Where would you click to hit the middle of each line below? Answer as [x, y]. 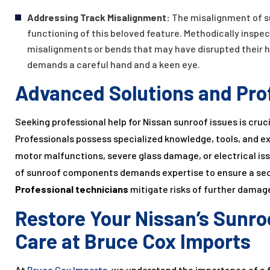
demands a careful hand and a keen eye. [114, 64]
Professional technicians [72, 189]
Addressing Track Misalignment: [99, 17]
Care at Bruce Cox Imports [133, 241]
